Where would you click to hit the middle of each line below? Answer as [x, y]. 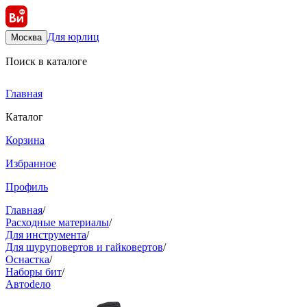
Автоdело [28, 284]
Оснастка [27, 259]
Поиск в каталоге [46, 61]
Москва [26, 37]
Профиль [27, 187]
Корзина [25, 140]
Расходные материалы [57, 222]
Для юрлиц [73, 37]
